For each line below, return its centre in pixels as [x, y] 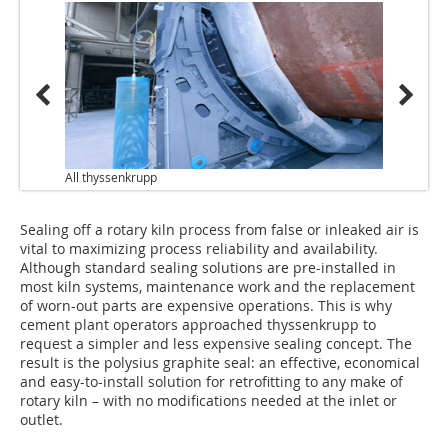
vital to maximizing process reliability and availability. [199, 248]
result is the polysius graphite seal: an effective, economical [220, 362]
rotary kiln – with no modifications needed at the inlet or [208, 400]
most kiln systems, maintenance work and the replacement [217, 286]
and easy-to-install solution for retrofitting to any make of [211, 381]
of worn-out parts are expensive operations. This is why [206, 305]
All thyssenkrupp [111, 176]
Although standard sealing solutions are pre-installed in [208, 267]
